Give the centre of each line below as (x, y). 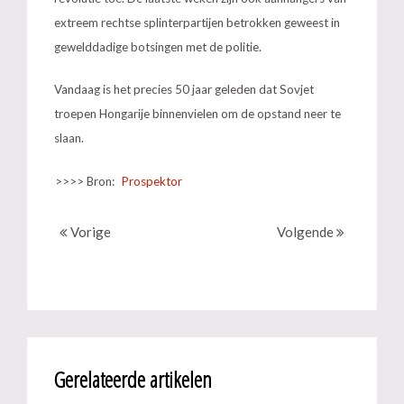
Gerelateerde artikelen (133, 379)
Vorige (89, 232)
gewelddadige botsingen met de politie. (158, 47)
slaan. (69, 138)
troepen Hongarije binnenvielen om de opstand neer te (197, 114)
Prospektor (152, 181)
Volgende (307, 232)
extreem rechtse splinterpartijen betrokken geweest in (197, 23)
